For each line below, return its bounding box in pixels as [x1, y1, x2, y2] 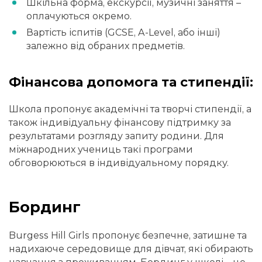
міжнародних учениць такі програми [9, 144, 193, 156]
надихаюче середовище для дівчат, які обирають [9, 243, 253, 254]
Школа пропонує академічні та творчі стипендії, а [9, 104, 251, 115]
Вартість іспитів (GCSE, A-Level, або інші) [26, 27, 220, 39]
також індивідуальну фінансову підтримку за [9, 117, 231, 129]
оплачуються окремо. [26, 11, 132, 22]
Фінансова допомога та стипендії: [9, 74, 253, 90]
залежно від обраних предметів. [26, 40, 185, 52]
